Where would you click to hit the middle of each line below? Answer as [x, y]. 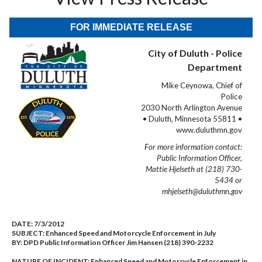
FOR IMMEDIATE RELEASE [131, 27]
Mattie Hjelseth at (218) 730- [194, 169]
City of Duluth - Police [195, 53]
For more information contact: [193, 147]
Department [215, 67]
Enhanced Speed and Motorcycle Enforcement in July [131, 233]
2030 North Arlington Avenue [192, 108]
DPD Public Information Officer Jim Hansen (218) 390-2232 [118, 242]
